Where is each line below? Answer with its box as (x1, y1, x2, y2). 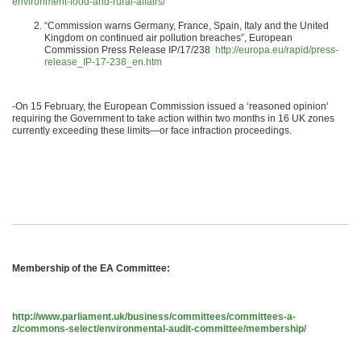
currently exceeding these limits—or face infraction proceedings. (12, 125, 292, 136)
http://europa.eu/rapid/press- (215, 44, 338, 56)
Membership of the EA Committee (12, 263, 167, 274)
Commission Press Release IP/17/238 (44, 44, 215, 56)
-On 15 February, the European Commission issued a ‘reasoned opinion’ (12, 101, 329, 112)
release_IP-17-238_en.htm (44, 56, 162, 68)
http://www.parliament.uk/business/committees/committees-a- (12, 311, 296, 322)
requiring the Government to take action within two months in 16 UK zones (12, 113, 334, 124)
